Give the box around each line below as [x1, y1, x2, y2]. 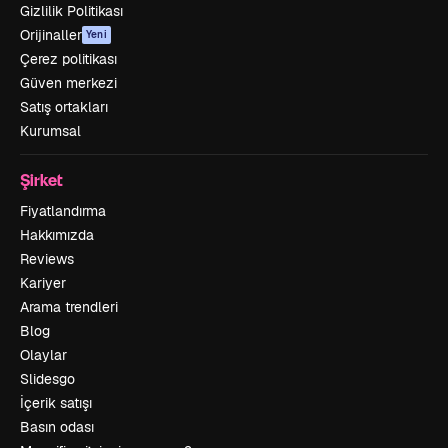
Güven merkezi [20, 73, 117, 92]
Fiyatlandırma [20, 201, 106, 220]
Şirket [20, 168, 63, 190]
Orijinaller [20, 25, 82, 44]
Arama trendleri [20, 297, 118, 316]
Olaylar [20, 345, 67, 364]
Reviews [20, 249, 74, 268]
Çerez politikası [20, 49, 117, 68]
